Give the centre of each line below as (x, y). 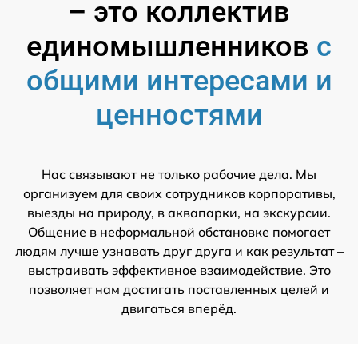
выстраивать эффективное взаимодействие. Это (179, 270)
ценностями (179, 115)
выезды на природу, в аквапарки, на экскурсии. (179, 213)
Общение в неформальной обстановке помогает (179, 232)
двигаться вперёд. (179, 309)
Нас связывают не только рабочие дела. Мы (179, 175)
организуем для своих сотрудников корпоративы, (179, 194)
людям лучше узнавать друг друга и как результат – (179, 251)
